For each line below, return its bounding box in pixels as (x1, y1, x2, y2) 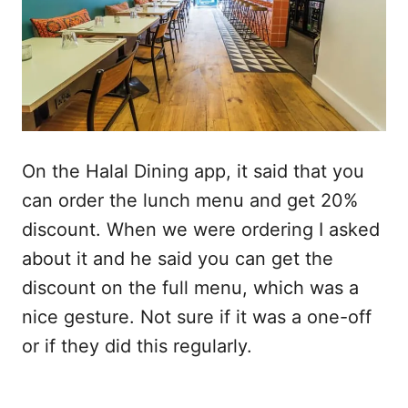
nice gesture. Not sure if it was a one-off (22, 306, 372, 329)
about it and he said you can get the (22, 248, 333, 270)
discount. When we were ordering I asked (22, 219, 380, 241)
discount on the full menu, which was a (22, 277, 359, 300)
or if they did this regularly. (22, 335, 252, 358)
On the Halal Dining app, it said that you (22, 160, 364, 183)
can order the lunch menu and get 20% (22, 189, 358, 212)
